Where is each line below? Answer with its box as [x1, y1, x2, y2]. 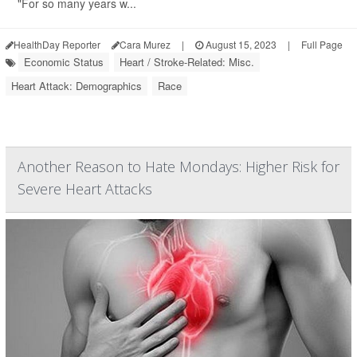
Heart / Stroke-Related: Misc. [120, 54, 254, 70]
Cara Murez [120, 37, 171, 52]
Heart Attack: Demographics [11, 78, 142, 94]
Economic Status [24, 54, 104, 70]
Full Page [301, 37, 343, 52]
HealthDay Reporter [14, 37, 100, 52]
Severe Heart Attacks [18, 179, 152, 199]
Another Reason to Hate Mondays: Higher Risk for [18, 157, 339, 177]
